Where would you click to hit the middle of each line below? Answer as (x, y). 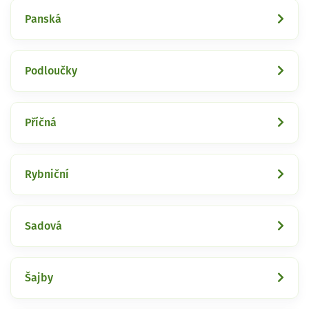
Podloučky (51, 71)
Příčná (41, 122)
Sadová (43, 226)
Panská (43, 19)
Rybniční (47, 174)
